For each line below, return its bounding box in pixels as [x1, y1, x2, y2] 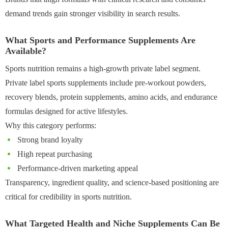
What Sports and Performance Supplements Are [5, 35, 195, 45]
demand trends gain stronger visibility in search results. [5, 9, 180, 18]
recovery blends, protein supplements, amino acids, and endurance [5, 92, 217, 101]
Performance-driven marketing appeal [15, 163, 138, 173]
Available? [5, 45, 46, 56]
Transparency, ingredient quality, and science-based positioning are [5, 178, 219, 187]
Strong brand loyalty [15, 135, 83, 144]
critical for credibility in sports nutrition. [5, 192, 132, 201]
